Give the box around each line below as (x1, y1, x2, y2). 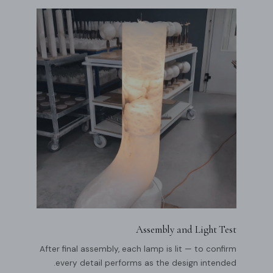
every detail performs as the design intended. (55, 257, 236, 268)
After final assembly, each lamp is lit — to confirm (40, 243, 236, 254)
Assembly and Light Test (135, 222, 236, 236)
